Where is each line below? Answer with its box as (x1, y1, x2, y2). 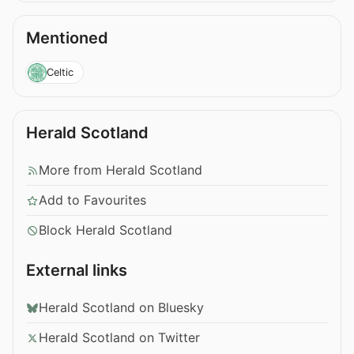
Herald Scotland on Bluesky (39, 299, 204, 316)
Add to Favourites (39, 192, 146, 209)
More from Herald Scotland (39, 162, 202, 179)
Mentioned (26, 28, 108, 47)
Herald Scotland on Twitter (39, 330, 200, 346)
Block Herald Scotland (39, 222, 172, 239)
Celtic (46, 66, 73, 78)
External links (26, 261, 127, 281)
